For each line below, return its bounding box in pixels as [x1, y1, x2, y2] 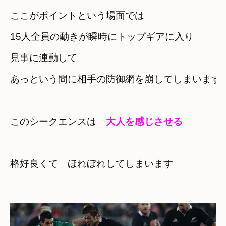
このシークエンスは [10, 116, 106, 127]
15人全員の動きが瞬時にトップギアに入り [10, 31, 194, 42]
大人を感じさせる [106, 116, 183, 127]
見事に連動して [10, 52, 87, 64]
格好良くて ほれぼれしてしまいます [10, 158, 173, 169]
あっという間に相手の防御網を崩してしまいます [10, 74, 221, 85]
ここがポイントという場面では [10, 10, 144, 21]
